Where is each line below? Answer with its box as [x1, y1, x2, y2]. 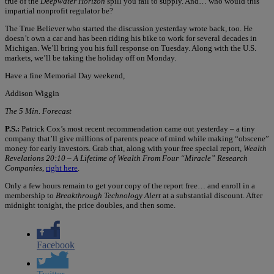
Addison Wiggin [5, 88, 59, 98]
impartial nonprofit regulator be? [5, 6, 113, 15]
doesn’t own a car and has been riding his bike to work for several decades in [5, 33, 257, 43]
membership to [5, 190, 56, 200]
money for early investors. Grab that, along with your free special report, [5, 143, 243, 153]
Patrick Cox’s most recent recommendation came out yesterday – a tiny [20, 124, 255, 133]
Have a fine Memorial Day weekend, [5, 70, 125, 80]
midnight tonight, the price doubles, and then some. [5, 200, 176, 210]
